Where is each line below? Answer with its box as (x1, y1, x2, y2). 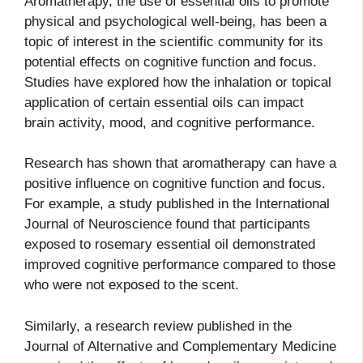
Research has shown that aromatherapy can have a (24, 156, 336, 172)
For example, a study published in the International (24, 196, 330, 212)
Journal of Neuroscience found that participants (24, 216, 310, 233)
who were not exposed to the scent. (24, 277, 239, 293)
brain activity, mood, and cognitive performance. (24, 114, 315, 130)
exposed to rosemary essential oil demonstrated (24, 237, 315, 253)
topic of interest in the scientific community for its (24, 33, 323, 49)
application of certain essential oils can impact (24, 94, 304, 110)
